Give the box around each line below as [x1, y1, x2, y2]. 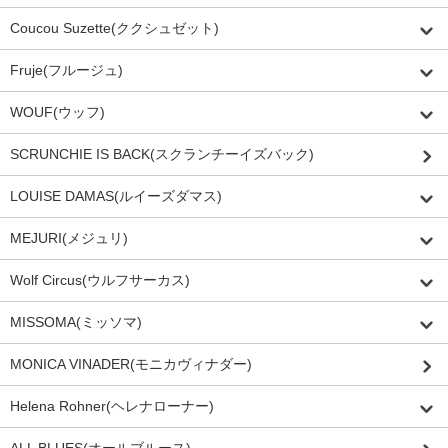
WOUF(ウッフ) [10, 104, 105, 121]
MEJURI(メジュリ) [10, 230, 128, 247]
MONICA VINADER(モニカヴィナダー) [10, 356, 252, 373]
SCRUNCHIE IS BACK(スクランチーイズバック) [10, 146, 314, 163]
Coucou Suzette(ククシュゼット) [10, 20, 219, 37]
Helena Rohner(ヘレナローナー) [10, 398, 214, 415]
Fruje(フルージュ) [10, 62, 123, 79]
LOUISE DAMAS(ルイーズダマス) [10, 188, 222, 205]
